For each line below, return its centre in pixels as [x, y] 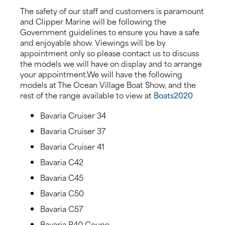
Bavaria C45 [62, 177]
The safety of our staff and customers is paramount [112, 10]
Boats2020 [173, 95]
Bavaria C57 [62, 208]
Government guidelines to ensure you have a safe [110, 31]
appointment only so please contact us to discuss [109, 52]
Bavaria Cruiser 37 [73, 130]
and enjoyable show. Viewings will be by [93, 42]
